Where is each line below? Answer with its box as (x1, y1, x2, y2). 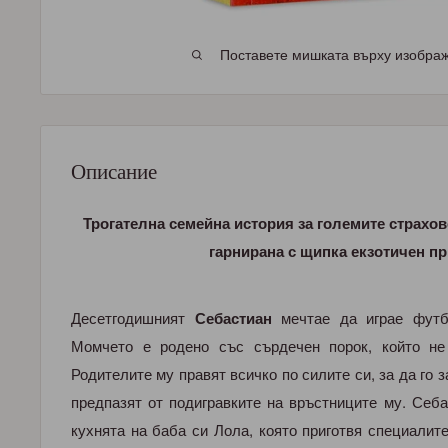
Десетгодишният (71, 309, 195, 327)
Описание (71, 156, 157, 185)
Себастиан (194, 309, 272, 327)
